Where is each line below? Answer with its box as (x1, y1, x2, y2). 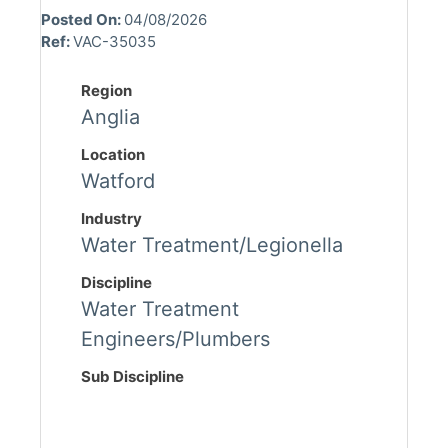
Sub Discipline (81, 367, 184, 387)
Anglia (81, 105, 140, 130)
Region (81, 81, 132, 101)
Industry (81, 209, 142, 229)
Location (81, 145, 145, 165)
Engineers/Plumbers (81, 327, 270, 352)
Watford (81, 169, 155, 194)
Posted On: (41, 10, 124, 30)
